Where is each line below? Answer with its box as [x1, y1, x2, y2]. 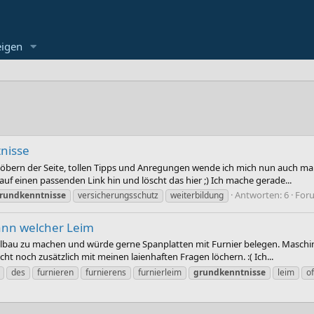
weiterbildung [170, 189, 224, 201]
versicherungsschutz [78, 189, 158, 201]
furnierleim [138, 266, 182, 278]
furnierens [86, 266, 126, 278]
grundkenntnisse [193, 266, 266, 278]
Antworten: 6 [235, 188, 289, 201]
